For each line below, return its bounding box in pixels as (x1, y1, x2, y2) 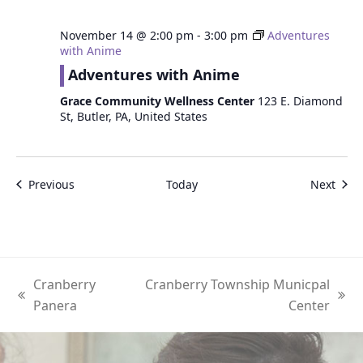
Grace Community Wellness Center (59, 93, 258, 109)
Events (73, 176, 109, 191)
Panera (33, 297, 78, 314)
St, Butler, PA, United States (59, 109, 207, 124)
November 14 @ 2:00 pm (59, 28, 194, 43)
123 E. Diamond (257, 93, 343, 109)
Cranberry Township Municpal (144, 275, 330, 293)
